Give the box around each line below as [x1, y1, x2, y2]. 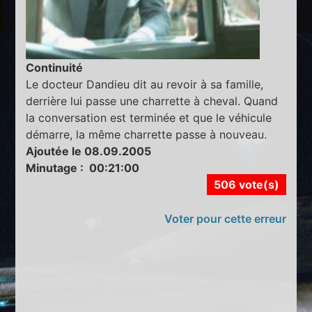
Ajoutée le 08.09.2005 [26, 143, 152, 158]
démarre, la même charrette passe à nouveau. [26, 127, 267, 141]
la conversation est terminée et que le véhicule [26, 110, 272, 125]
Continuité [26, 60, 84, 75]
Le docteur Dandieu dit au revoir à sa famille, [26, 77, 264, 91]
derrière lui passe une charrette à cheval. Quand [26, 93, 279, 108]
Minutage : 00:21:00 [26, 160, 140, 175]
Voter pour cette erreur [164, 211, 286, 226]
